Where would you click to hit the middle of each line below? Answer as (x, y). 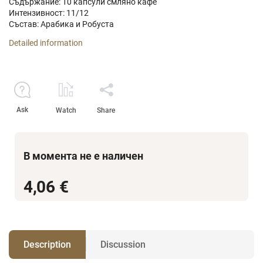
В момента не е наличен (83, 156)
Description (47, 244)
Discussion (123, 244)
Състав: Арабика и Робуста (61, 24)
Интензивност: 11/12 (49, 13)
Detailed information (46, 43)
